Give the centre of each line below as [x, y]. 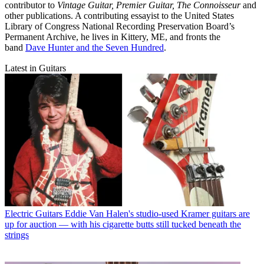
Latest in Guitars [35, 68]
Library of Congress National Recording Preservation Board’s [120, 27]
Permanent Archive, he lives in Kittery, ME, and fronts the [113, 37]
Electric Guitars [34, 213]
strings [17, 235]
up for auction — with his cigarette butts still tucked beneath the [123, 224]
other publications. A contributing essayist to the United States [119, 16]
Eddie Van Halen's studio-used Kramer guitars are [157, 213]
